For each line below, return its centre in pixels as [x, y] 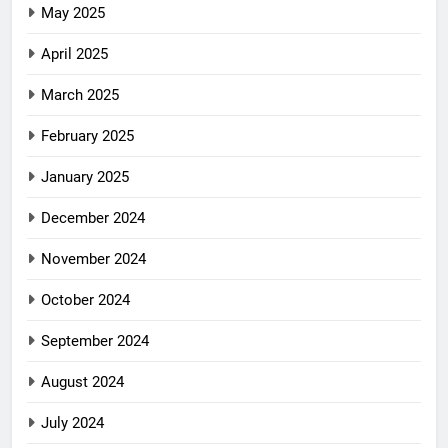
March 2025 [80, 95]
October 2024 [85, 300]
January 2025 [85, 177]
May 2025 [73, 13]
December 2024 [93, 218]
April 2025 [74, 54]
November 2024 [93, 259]
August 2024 [82, 382]
